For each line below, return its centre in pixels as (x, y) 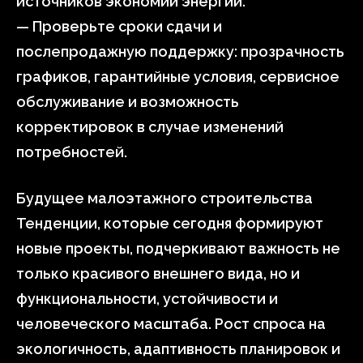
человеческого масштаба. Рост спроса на (171, 324)
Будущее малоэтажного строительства (164, 198)
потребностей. (72, 152)
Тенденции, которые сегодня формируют (170, 223)
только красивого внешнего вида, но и (158, 273)
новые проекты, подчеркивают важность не (178, 248)
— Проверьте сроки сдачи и (119, 26)
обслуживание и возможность (128, 102)
